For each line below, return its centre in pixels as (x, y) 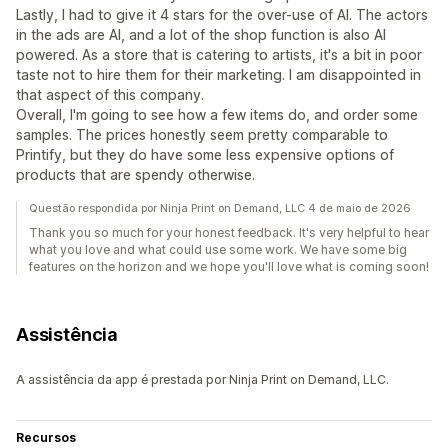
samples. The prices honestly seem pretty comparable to (202, 135)
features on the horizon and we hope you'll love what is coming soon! (229, 267)
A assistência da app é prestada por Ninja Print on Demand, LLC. (202, 380)
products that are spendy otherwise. (135, 175)
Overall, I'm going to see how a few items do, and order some (217, 115)
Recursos (46, 438)
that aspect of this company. (110, 95)
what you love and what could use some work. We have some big (218, 250)
